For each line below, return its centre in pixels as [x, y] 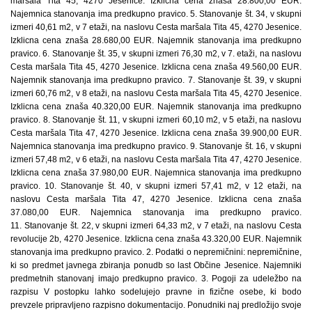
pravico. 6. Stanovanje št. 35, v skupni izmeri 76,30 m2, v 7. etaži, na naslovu [156, 54]
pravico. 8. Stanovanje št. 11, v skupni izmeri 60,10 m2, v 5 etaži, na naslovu [156, 120]
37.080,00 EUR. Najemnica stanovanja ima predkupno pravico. [156, 212]
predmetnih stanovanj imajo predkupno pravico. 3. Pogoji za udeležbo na [156, 279]
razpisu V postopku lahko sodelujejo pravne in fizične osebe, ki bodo [156, 292]
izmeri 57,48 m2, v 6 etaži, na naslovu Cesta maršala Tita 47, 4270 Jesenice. [156, 159]
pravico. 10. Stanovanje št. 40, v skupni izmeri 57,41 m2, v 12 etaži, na [156, 186]
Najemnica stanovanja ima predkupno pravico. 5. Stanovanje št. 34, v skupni [156, 14]
